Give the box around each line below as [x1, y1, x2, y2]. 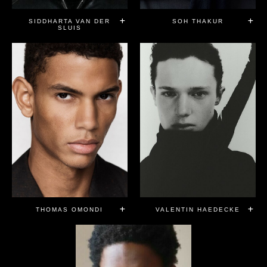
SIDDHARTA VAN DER [29, 18, 110, 25]
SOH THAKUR [172, 18, 223, 25]
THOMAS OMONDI [36, 206, 103, 213]
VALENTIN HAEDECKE [155, 206, 240, 213]
